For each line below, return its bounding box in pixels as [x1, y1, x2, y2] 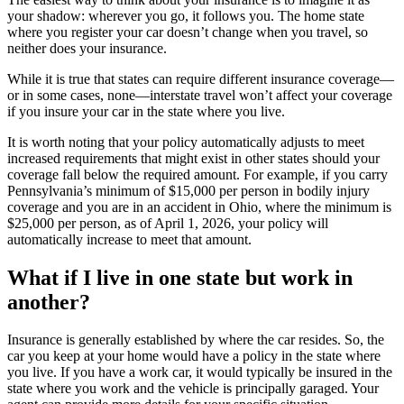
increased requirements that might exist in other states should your [7, 150, 380, 166]
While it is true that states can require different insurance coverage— [7, 70, 394, 87]
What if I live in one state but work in [7, 265, 353, 289]
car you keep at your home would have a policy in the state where [7, 348, 381, 364]
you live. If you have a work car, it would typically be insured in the [7, 364, 392, 381]
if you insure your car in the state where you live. [7, 103, 285, 119]
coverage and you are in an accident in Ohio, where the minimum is [7, 198, 391, 215]
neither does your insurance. [7, 40, 167, 56]
